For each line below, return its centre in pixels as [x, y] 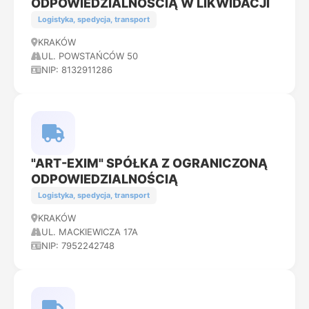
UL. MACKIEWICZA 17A [90, 232]
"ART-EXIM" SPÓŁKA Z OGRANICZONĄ [149, 163]
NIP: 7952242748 [78, 246]
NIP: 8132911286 [77, 70]
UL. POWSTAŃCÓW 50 [90, 56]
